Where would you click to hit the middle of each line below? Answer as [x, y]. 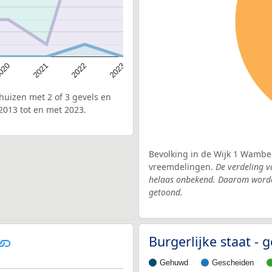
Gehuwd [174, 262]
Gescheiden [233, 262]
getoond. [166, 192]
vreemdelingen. [182, 166]
